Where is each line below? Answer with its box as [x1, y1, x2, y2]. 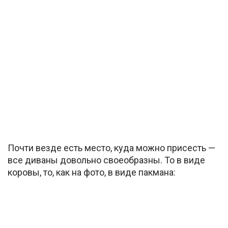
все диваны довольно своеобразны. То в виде [8, 154, 205, 165]
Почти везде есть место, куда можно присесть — [8, 142, 215, 153]
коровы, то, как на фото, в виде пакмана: [8, 166, 176, 178]
